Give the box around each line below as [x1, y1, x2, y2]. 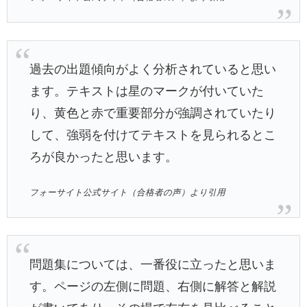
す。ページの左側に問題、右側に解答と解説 [29, 279, 277, 293]
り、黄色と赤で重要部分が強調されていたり [29, 106, 277, 120]
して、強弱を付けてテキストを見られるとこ [29, 127, 277, 142]
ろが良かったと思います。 [29, 149, 178, 164]
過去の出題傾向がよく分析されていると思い [29, 62, 277, 76]
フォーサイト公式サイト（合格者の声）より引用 [29, 188, 226, 198]
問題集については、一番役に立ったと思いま [29, 257, 277, 271]
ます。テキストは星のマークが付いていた [29, 84, 265, 98]
